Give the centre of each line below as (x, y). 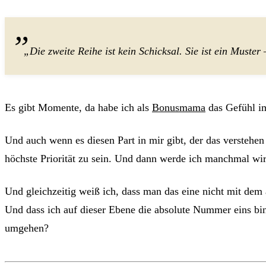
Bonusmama (179, 107)
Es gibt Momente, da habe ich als (78, 107)
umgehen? (27, 228)
